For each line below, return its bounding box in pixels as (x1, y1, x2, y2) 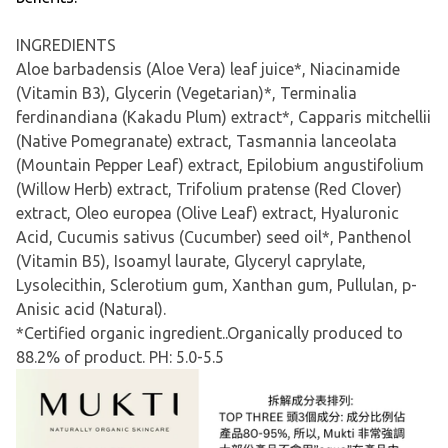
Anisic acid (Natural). (16, 300, 166, 319)
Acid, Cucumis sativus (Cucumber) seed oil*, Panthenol (16, 228, 411, 247)
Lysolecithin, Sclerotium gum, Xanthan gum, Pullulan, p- (16, 276, 417, 295)
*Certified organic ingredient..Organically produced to (16, 324, 403, 343)
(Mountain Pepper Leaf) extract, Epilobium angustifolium (16, 156, 424, 175)
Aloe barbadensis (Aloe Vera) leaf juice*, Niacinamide (16, 60, 400, 79)
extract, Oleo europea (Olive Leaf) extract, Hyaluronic (16, 204, 399, 223)
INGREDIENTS (16, 36, 116, 55)
